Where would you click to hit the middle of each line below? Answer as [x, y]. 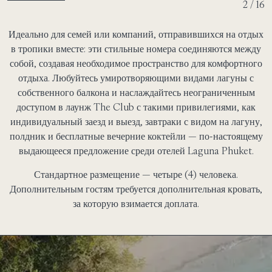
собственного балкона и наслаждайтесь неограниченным [136, 93]
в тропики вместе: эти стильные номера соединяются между [136, 49]
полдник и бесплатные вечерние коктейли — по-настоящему [136, 136]
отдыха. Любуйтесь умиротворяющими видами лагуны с [136, 78]
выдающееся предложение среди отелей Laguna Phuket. [136, 151]
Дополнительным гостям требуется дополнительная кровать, [136, 189]
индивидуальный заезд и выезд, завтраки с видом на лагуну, [136, 122]
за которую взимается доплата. [136, 204]
